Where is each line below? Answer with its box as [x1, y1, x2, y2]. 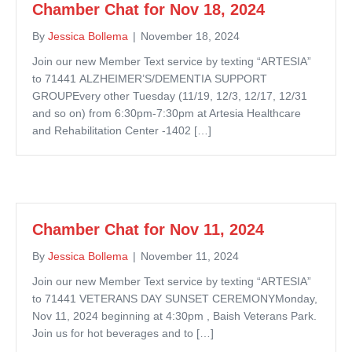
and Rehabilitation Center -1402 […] [32, 123, 211, 137]
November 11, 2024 [141, 249, 239, 262]
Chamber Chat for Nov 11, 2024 [32, 220, 269, 238]
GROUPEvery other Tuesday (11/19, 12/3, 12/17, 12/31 [32, 89, 307, 102]
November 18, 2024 [141, 29, 240, 42]
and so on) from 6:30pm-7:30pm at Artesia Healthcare [32, 106, 301, 119]
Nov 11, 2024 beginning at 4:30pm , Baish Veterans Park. [32, 309, 317, 322]
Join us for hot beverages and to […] [32, 326, 214, 339]
